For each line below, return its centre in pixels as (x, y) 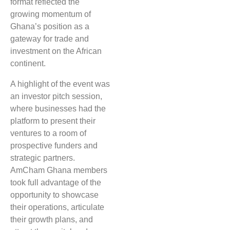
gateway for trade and (50, 39)
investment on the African (56, 51)
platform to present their (53, 121)
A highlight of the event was (60, 84)
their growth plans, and (52, 219)
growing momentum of (51, 14)
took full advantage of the (56, 183)
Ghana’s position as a (50, 26)
